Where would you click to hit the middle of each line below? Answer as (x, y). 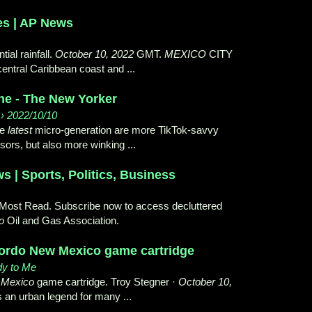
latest (20, 130)
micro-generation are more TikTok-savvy (125, 130)
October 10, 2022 (94, 54)
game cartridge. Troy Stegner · (106, 282)
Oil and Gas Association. (62, 221)
